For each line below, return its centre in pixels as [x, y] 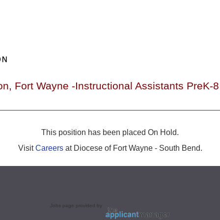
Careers [49, 148]
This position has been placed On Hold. [110, 132]
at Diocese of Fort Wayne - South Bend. [133, 148]
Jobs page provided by [77, 205]
